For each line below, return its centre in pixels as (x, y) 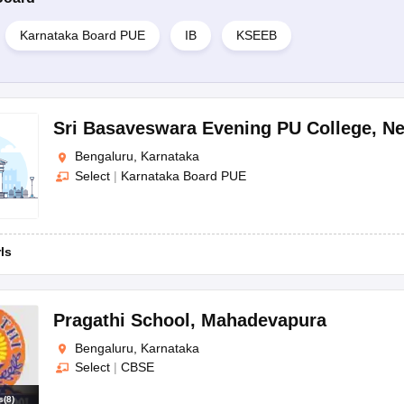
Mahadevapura (264, 320)
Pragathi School (122, 320)
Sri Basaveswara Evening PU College (212, 129)
